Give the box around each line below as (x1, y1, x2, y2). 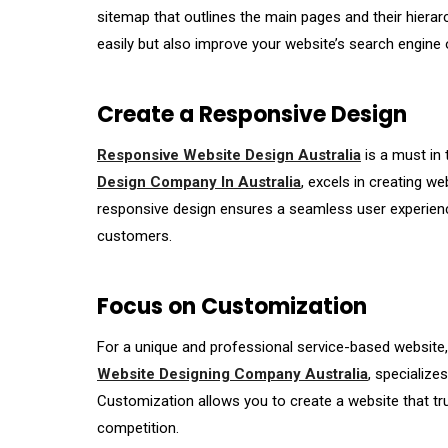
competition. (97, 419, 179, 438)
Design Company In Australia (97, 173, 301, 192)
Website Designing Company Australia (97, 365, 368, 384)
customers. (97, 227, 172, 246)
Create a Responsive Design (97, 99, 407, 131)
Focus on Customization (97, 291, 367, 323)
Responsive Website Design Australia (97, 146, 361, 165)
